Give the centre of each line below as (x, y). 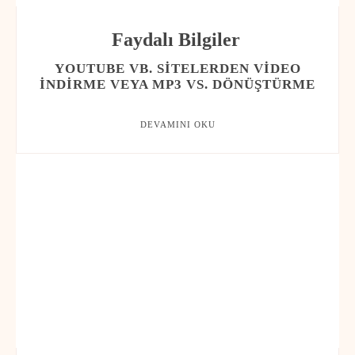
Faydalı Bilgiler (176, 40)
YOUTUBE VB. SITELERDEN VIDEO (177, 69)
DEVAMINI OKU (177, 125)
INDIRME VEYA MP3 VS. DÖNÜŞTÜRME (177, 85)
